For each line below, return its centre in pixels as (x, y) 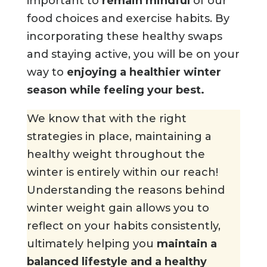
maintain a (187, 244)
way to (46, 72)
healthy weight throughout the (116, 155)
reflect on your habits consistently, (123, 226)
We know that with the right (106, 119)
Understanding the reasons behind (125, 190)
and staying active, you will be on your (133, 55)
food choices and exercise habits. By (128, 19)
